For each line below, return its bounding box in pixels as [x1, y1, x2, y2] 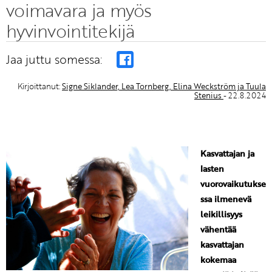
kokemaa [200, 254, 236, 267]
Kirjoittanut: [18, 80, 62, 93]
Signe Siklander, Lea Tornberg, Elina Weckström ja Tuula [62, 80, 266, 93]
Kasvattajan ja [200, 148, 254, 160]
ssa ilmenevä [200, 193, 251, 206]
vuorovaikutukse [200, 178, 266, 191]
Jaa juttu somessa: [6, 50, 102, 68]
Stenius [194, 89, 223, 102]
